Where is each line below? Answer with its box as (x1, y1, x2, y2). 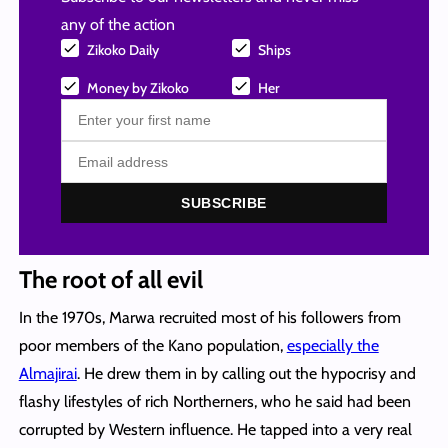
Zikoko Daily (86, 40, 159, 59)
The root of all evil (18, 264, 203, 294)
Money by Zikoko (86, 78, 189, 97)
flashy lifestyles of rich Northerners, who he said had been (18, 391, 411, 411)
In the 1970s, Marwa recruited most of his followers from (18, 307, 401, 327)
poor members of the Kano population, (18, 335, 287, 355)
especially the (286, 335, 379, 355)
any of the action (60, 14, 175, 34)
